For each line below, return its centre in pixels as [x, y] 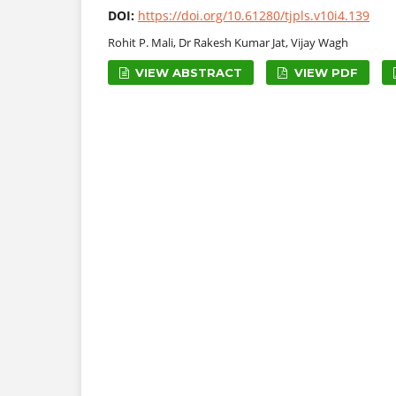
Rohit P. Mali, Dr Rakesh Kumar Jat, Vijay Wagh [228, 42]
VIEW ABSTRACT [187, 72]
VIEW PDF [324, 72]
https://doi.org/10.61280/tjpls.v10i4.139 [254, 15]
